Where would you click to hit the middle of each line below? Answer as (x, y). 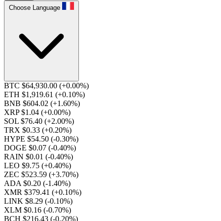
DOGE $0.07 (26, 148)
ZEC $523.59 (26, 174)
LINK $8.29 (24, 201)
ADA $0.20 (23, 183)
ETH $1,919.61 (30, 94)
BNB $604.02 (27, 103)
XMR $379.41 (28, 192)
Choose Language (35, 8)
